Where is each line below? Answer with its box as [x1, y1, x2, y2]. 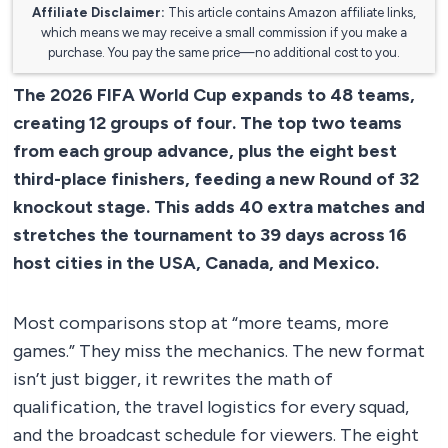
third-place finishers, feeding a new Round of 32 [13, 167, 419, 190]
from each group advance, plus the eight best [13, 139, 397, 162]
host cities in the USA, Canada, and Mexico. [13, 251, 379, 274]
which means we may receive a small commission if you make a [41, 24, 407, 40]
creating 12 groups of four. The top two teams [13, 111, 402, 134]
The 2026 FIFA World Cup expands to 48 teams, [13, 83, 415, 106]
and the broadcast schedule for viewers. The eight [13, 423, 419, 446]
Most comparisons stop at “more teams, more [13, 311, 389, 334]
